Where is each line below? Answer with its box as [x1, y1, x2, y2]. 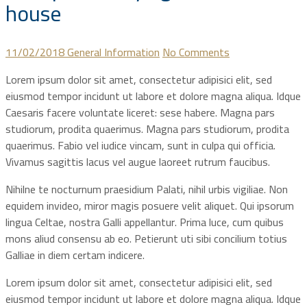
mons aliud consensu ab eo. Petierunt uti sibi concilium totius [5, 228, 287, 249]
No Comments [162, 41, 230, 62]
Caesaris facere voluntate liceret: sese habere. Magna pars [5, 101, 275, 123]
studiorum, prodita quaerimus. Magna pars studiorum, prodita [5, 118, 289, 139]
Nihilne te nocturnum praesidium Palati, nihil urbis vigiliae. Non [5, 178, 288, 199]
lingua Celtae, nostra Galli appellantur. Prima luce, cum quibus [5, 211, 284, 232]
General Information [67, 41, 160, 62]
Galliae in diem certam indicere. [5, 244, 145, 265]
